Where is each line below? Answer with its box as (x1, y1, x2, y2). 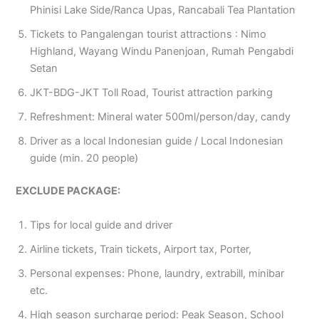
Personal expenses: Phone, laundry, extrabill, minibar (30, 266, 285, 280)
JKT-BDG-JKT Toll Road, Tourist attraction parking (30, 86, 273, 100)
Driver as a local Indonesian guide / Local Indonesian (30, 135, 284, 148)
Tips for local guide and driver (30, 218, 173, 231)
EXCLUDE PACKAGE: (16, 184, 121, 198)
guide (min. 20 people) (30, 152, 139, 165)
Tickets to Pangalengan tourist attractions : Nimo (30, 28, 267, 41)
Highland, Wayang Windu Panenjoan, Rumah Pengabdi (30, 45, 294, 58)
